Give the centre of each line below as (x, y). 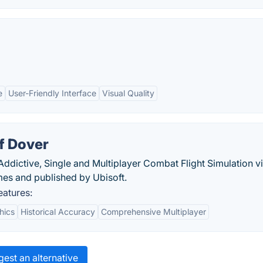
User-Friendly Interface (52, 93)
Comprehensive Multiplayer (154, 212)
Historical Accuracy (58, 212)
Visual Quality (128, 93)
